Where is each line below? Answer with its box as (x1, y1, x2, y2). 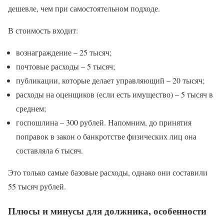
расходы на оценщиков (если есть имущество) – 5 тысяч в (16, 89, 213, 100)
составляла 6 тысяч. (16, 145, 83, 156)
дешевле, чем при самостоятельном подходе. (8, 3, 160, 14)
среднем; (16, 103, 46, 114)
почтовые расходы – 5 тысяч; (16, 61, 115, 72)
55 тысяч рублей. (8, 181, 66, 192)
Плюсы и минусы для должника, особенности (8, 203, 206, 217)
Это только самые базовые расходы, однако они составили (8, 167, 207, 178)
